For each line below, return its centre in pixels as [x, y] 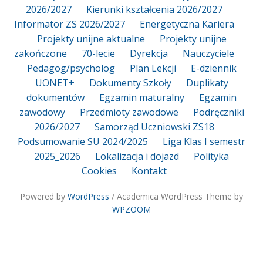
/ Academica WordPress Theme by [176, 196]
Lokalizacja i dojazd [137, 156]
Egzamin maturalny [142, 97]
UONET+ [55, 82]
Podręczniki [218, 112]
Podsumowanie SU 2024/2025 [83, 141]
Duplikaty [207, 82]
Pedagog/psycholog [71, 68]
